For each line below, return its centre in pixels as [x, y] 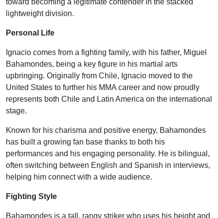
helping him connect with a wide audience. [79, 177]
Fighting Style [31, 196]
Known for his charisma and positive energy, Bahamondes [106, 130]
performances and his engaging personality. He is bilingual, [108, 153]
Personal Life [30, 33]
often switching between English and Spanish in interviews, [108, 165]
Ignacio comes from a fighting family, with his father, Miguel [106, 52]
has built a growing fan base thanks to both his [85, 142]
